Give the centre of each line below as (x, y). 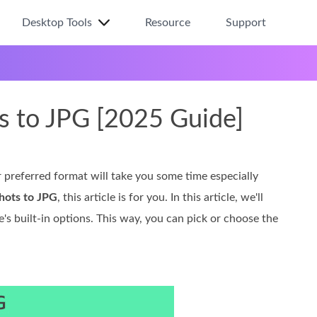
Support (246, 23)
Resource (168, 23)
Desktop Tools (57, 23)
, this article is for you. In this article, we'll (160, 197)
